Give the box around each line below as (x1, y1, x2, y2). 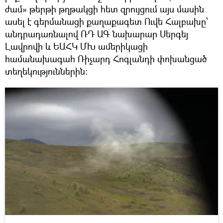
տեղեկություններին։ (5, 65, 88, 77)
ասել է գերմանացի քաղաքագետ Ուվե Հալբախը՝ (5, 15, 208, 27)
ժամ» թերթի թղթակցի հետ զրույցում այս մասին (5, 2, 204, 15)
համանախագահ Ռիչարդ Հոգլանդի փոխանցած (5, 52, 207, 65)
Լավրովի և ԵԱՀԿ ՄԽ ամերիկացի (5, 40, 148, 52)
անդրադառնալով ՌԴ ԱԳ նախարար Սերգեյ (5, 27, 188, 40)
